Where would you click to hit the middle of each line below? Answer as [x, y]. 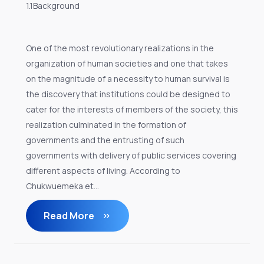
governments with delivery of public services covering [131, 155]
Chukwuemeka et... [62, 186]
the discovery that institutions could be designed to [128, 94]
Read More [70, 216]
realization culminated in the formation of [106, 125]
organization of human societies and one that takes [127, 63]
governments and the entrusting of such [105, 140]
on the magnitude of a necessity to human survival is [128, 79]
